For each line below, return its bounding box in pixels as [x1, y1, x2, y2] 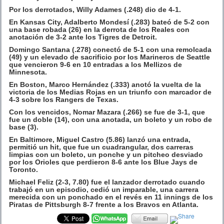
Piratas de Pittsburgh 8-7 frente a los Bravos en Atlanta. [9, 200, 198, 208]
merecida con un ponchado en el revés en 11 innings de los [9, 192, 213, 201]
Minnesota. [9, 67, 47, 76]
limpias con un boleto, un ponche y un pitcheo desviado [9, 150, 203, 158]
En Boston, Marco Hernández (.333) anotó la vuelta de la [9, 80, 201, 88]
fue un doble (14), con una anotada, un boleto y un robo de [9, 115, 212, 123]
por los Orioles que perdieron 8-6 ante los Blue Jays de [9, 157, 197, 166]
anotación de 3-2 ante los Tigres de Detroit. [9, 32, 157, 41]
